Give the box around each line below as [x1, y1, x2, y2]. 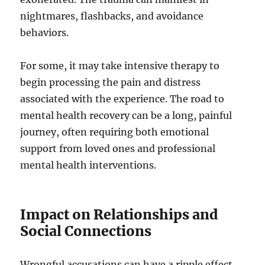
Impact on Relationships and [20, 205, 218, 223]
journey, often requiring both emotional [20, 125, 209, 138]
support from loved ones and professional [20, 142, 216, 154]
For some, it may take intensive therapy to [20, 59, 220, 72]
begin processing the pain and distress [20, 76, 201, 88]
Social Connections [20, 222, 152, 240]
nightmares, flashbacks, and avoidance [20, 9, 204, 22]
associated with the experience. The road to [20, 92, 225, 105]
